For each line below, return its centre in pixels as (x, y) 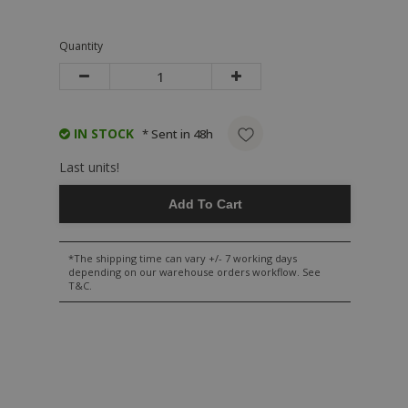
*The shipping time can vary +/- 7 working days (183, 258)
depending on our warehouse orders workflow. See (194, 272)
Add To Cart (205, 204)
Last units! (89, 167)
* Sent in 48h (178, 133)
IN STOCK (102, 133)
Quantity (81, 46)
